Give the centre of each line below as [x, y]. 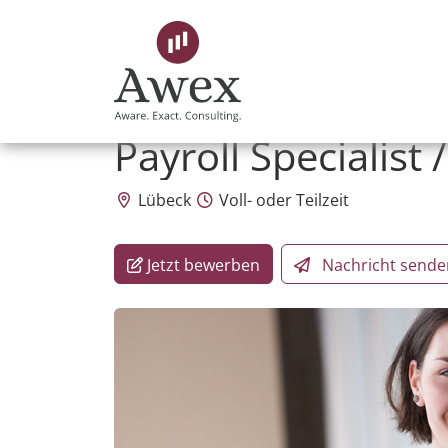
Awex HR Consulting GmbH [211, 112]
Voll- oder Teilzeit [282, 200]
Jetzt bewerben [203, 265]
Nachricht [359, 265]
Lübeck [162, 200]
